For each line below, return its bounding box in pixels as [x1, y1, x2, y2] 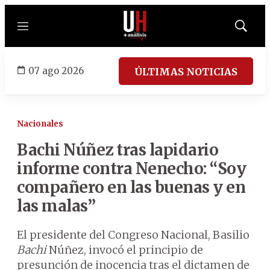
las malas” [17, 196, 95, 216]
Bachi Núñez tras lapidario [17, 140, 218, 160]
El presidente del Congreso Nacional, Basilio [17, 228, 250, 242]
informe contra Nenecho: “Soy [17, 159, 246, 178]
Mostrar [240, 25, 267, 34]
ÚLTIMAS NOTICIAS [134, 65, 237, 78]
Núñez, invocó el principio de [46, 243, 203, 257]
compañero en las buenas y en [17, 177, 245, 197]
